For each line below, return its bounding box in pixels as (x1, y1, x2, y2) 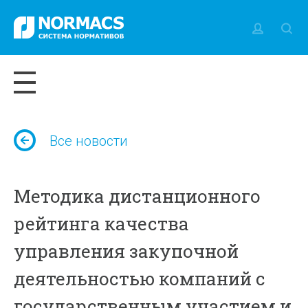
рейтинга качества (14, 212, 190, 235)
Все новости (49, 133, 129, 149)
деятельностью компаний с (14, 267, 266, 290)
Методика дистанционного (14, 184, 261, 208)
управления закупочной (14, 239, 239, 263)
